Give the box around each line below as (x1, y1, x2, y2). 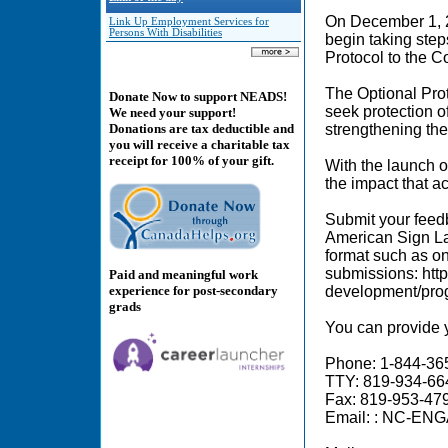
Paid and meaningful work (109, 266, 258, 282)
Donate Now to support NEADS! (109, 89, 287, 105)
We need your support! (109, 105, 236, 121)
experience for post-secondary (109, 282, 278, 298)
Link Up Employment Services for (109, 16, 269, 27)
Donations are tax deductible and (109, 121, 294, 137)
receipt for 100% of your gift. (109, 153, 274, 169)
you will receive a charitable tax (109, 137, 290, 153)
